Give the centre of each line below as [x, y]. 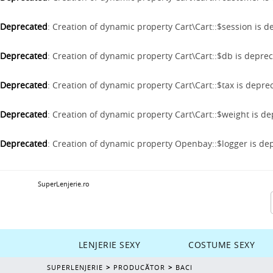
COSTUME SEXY [222, 244]
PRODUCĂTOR [139, 267]
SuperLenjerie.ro [64, 183]
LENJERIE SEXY [109, 244]
